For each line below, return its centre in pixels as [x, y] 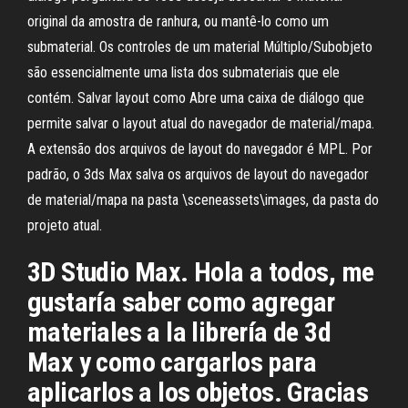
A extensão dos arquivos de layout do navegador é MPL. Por [200, 149]
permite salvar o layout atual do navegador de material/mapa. [201, 123]
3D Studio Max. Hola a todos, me [201, 272]
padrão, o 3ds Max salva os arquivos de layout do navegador [198, 174]
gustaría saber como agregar [181, 302]
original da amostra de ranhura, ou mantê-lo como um [178, 21]
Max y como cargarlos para [172, 362]
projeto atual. [65, 225]
